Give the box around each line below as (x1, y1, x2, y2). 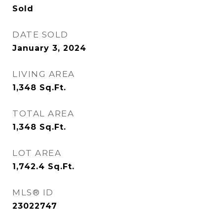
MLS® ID (12, 187, 54, 197)
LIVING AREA (12, 69, 75, 79)
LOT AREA (12, 148, 61, 158)
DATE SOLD (12, 30, 69, 39)
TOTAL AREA (12, 109, 74, 118)
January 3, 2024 (12, 43, 86, 53)
